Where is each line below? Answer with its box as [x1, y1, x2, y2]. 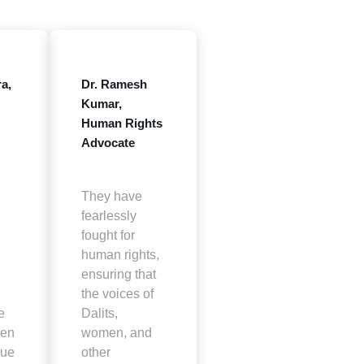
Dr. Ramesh [80, 77, 147, 91]
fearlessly [80, 209, 136, 223]
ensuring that [80, 267, 156, 281]
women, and [80, 326, 152, 340]
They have [80, 189, 142, 203]
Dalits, [80, 306, 118, 320]
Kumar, [80, 97, 122, 110]
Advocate [80, 136, 135, 149]
